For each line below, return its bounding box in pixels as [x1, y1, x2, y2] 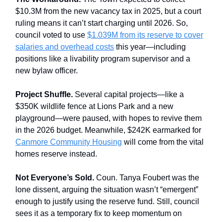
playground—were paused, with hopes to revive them [15, 113, 202, 122]
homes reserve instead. [15, 149, 97, 158]
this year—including [114, 42, 186, 51]
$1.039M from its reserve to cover [87, 30, 203, 39]
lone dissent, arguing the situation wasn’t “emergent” [15, 185, 198, 194]
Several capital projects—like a [75, 90, 184, 99]
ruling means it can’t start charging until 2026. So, [15, 18, 188, 27]
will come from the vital [122, 137, 204, 146]
